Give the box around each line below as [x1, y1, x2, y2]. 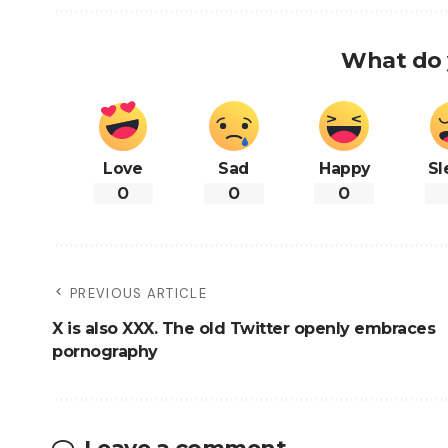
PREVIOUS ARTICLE [70, 285, 207, 303]
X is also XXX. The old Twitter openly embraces [52, 319, 162, 339]
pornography [52, 342, 158, 362]
